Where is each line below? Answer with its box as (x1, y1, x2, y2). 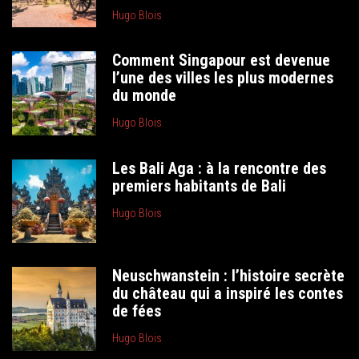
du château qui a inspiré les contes (112, 284, 344, 303)
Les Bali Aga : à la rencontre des (112, 158, 327, 178)
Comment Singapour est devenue (112, 50, 331, 70)
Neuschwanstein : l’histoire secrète (112, 266, 345, 285)
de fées (112, 301, 162, 321)
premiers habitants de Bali (112, 175, 287, 196)
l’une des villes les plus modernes (112, 68, 334, 87)
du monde (112, 86, 177, 105)
